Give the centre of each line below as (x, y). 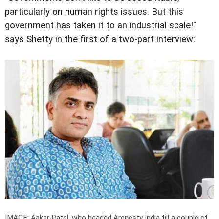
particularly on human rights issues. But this (94, 12)
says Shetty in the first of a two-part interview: (100, 39)
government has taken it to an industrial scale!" (100, 26)
